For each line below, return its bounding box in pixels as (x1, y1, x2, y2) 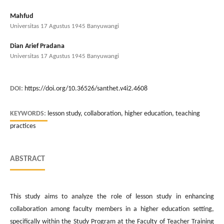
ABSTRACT (10, 154, 45, 163)
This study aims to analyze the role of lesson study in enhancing (10, 192, 214, 200)
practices (10, 122, 35, 130)
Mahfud (10, 12, 33, 20)
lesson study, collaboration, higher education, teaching (47, 109, 200, 117)
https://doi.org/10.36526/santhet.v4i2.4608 (24, 84, 147, 92)
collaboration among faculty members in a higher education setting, (10, 205, 214, 213)
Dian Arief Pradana (10, 42, 64, 50)
